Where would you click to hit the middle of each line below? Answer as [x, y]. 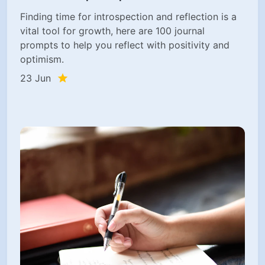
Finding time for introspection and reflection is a [129, 16]
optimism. [42, 59]
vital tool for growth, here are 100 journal [113, 30]
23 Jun [36, 78]
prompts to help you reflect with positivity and [125, 45]
